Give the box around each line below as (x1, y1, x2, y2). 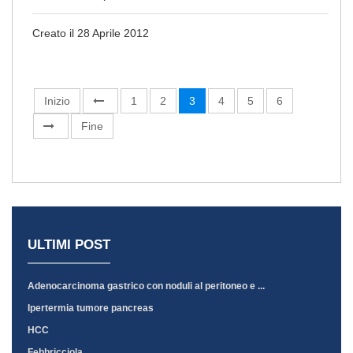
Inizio (44, 95, 70, 107)
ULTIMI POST (28, 237, 110, 252)
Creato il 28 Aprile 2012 (32, 27, 149, 39)
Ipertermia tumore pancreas (28, 303, 154, 314)
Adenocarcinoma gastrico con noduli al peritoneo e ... (28, 281, 265, 292)
